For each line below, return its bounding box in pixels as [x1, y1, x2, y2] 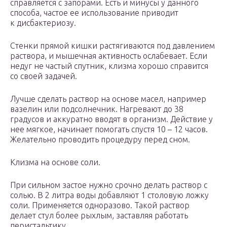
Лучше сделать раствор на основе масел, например [10, 94, 206, 104]
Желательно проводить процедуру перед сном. [10, 135, 190, 144]
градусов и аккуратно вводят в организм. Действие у [10, 115, 213, 124]
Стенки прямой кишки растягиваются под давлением [10, 41, 215, 51]
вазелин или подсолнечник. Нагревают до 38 [10, 104, 183, 114]
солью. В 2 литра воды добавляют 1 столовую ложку [10, 191, 209, 200]
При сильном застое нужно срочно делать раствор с [10, 180, 207, 190]
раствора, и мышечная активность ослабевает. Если [10, 51, 207, 61]
